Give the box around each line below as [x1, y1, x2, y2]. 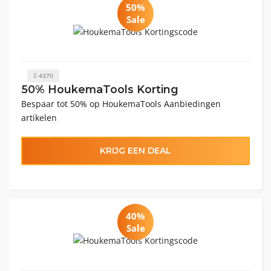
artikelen [21, 111, 57, 123]
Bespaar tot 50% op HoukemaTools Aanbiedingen [21, 97, 221, 109]
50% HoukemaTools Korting [21, 82, 178, 96]
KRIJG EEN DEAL [100, 145, 171, 156]
